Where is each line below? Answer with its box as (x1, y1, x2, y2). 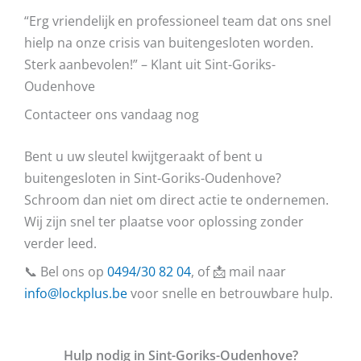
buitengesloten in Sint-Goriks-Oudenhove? (24, 168, 281, 187)
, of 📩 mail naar (191, 261, 286, 280)
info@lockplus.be (24, 283, 127, 302)
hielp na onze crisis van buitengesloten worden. (24, 32, 313, 52)
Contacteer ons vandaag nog (24, 104, 199, 123)
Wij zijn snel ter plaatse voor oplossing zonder (24, 211, 304, 230)
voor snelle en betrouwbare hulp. (127, 283, 333, 302)
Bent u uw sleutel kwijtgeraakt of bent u (24, 146, 263, 165)
